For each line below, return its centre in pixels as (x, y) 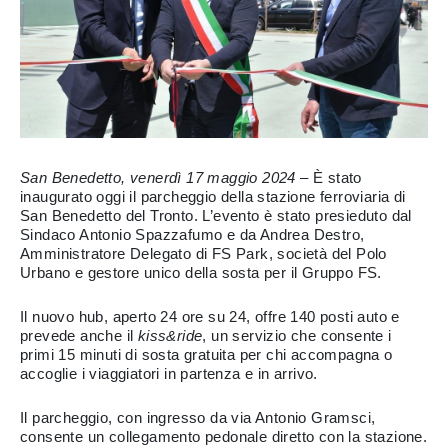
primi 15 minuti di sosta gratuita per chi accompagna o (206, 355)
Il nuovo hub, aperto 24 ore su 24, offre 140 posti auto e (210, 317)
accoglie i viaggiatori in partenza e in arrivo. (169, 374)
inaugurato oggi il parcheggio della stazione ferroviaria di (213, 197)
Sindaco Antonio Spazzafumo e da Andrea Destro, (192, 235)
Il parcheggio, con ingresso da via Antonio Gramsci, (198, 418)
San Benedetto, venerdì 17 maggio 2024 (158, 178)
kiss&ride (170, 336)
